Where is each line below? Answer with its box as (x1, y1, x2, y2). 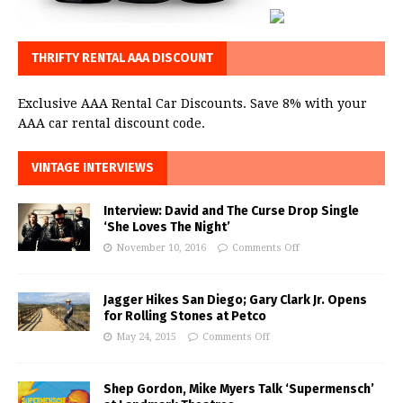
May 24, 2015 (116, 331, 176, 344)
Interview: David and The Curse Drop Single (103, 203, 359, 219)
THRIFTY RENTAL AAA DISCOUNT (31, 50, 213, 67)
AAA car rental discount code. (18, 116, 205, 131)
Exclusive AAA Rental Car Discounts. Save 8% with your (18, 96, 367, 112)
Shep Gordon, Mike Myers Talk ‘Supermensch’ (103, 381, 374, 398)
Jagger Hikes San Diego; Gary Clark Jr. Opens (103, 292, 367, 309)
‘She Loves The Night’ (103, 219, 230, 236)
